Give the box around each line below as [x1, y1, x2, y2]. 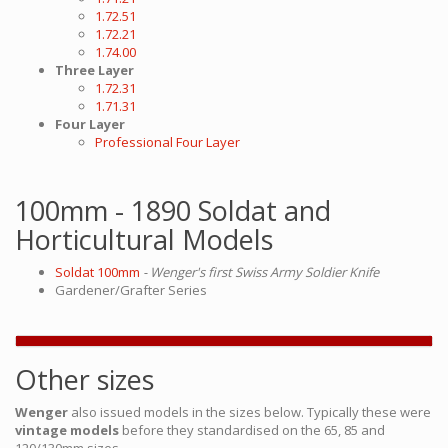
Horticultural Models [15, 220, 273, 258]
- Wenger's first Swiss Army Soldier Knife [143, 262, 379, 281]
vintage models [15, 420, 119, 439]
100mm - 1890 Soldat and [15, 191, 331, 229]
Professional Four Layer [95, 132, 240, 151]
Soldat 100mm [55, 262, 140, 281]
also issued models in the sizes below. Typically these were [71, 402, 431, 421]
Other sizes [15, 360, 154, 398]
